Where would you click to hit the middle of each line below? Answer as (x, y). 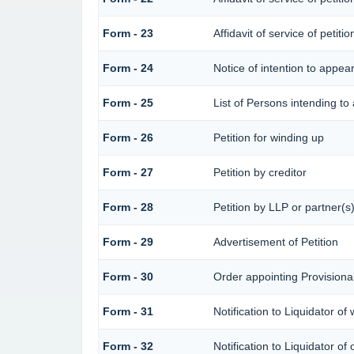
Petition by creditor (260, 173)
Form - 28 (128, 207)
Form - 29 (128, 242)
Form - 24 (128, 68)
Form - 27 (128, 173)
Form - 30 (128, 277)
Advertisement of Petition (275, 242)
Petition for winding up (268, 138)
